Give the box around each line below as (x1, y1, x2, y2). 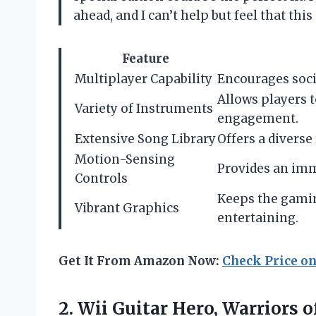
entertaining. (217, 210, 298, 226)
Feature (121, 51, 169, 67)
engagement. (217, 111, 298, 127)
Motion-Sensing (75, 152, 175, 168)
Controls (75, 171, 128, 187)
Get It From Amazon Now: (59, 253, 222, 269)
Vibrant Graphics (75, 200, 179, 217)
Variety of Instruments (75, 101, 213, 117)
